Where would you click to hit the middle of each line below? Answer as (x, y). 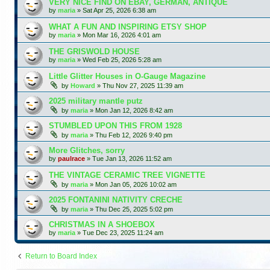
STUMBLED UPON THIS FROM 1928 (115, 125)
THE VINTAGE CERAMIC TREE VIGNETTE (127, 175)
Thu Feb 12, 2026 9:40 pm (134, 135)
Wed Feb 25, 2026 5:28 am (122, 59)
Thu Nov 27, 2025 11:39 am (143, 85)
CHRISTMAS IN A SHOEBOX (102, 224)
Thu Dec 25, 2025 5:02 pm (134, 209)
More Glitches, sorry (87, 150)
